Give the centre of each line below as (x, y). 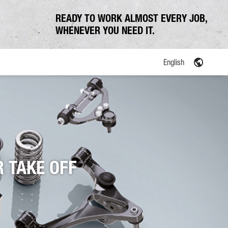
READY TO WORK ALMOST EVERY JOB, (132, 18)
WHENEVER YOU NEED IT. (105, 31)
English (174, 62)
